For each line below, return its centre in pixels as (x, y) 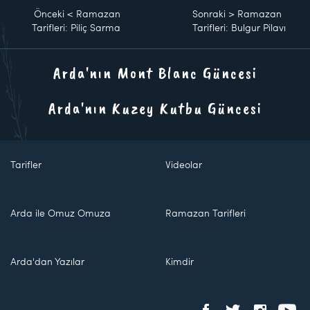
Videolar (184, 164)
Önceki (49, 13)
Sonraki (209, 13)
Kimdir (180, 261)
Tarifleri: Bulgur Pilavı (239, 27)
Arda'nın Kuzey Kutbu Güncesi (155, 108)
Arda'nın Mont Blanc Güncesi (155, 72)
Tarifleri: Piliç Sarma (76, 27)
